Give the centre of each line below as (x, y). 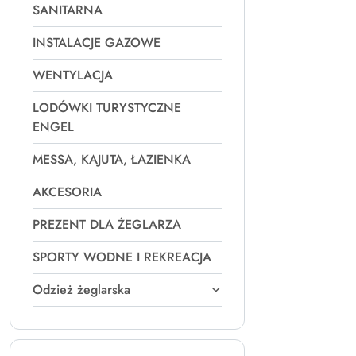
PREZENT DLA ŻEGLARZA (107, 224)
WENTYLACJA (73, 75)
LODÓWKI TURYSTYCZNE (107, 108)
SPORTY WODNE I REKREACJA (122, 257)
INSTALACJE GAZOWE (97, 43)
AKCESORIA (67, 192)
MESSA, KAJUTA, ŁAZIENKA (112, 159)
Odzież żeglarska (81, 290)
